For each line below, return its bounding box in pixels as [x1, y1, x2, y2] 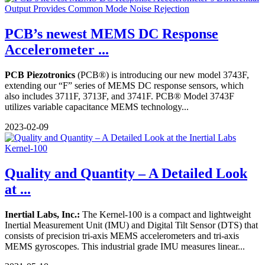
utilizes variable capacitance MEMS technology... [5, 102, 189, 112]
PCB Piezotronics [5, 70, 75, 80]
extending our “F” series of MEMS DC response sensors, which [5, 80, 244, 91]
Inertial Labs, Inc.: [5, 209, 80, 220]
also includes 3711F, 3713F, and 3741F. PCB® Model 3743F [5, 91, 234, 102]
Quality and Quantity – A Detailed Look [5, 166, 247, 182]
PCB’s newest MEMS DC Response [5, 26, 218, 42]
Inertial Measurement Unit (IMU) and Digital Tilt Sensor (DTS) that [5, 220, 258, 231]
